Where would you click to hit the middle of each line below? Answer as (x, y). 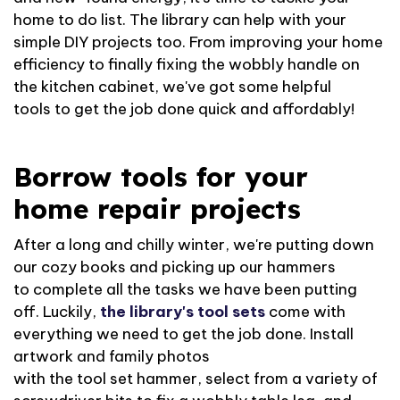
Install (330, 334)
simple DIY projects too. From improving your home (198, 42)
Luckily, (70, 312)
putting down (323, 245)
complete (68, 289)
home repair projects (157, 209)
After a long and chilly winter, (121, 245)
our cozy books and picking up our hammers (175, 267)
